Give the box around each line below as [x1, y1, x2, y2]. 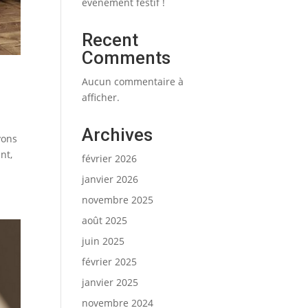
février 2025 [82, 255, 137, 268]
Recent [82, 30, 139, 50]
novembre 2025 [82, 193, 154, 206]
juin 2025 [82, 234, 125, 247]
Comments [82, 47, 171, 68]
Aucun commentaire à [82, 75, 184, 88]
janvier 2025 [82, 276, 139, 289]
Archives [82, 124, 153, 145]
